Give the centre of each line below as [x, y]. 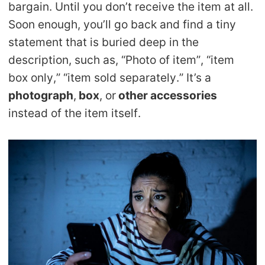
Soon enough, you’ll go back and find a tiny [122, 25]
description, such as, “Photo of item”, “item [122, 60]
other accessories [167, 96]
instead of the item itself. [75, 113]
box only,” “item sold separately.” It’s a [110, 78]
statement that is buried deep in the [104, 42]
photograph [41, 96]
